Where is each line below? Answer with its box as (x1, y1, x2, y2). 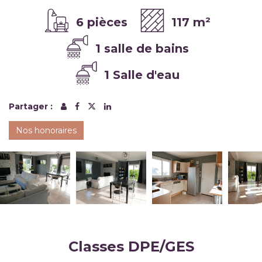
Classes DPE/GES (68, 237, 194, 255)
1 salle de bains (95, 41, 189, 56)
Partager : (9, 101, 53, 112)
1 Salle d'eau (104, 67, 180, 82)
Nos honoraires (16, 125, 77, 136)
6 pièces (75, 15, 127, 29)
